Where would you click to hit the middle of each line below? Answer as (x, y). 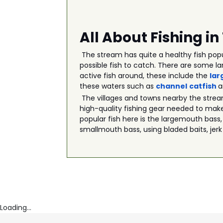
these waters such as (118, 86)
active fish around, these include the (145, 76)
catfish (203, 86)
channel (172, 86)
